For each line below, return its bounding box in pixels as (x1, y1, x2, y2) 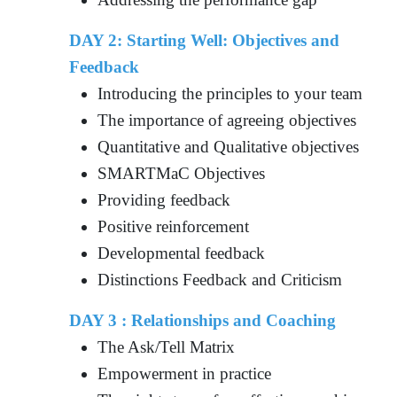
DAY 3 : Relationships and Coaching (69, 310, 337, 330)
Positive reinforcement (97, 216, 250, 236)
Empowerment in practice (97, 363, 272, 383)
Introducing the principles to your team (97, 83, 363, 103)
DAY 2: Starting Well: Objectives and (69, 30, 340, 50)
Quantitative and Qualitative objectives (97, 136, 360, 156)
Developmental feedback (97, 243, 266, 262)
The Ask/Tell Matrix (97, 337, 236, 356)
